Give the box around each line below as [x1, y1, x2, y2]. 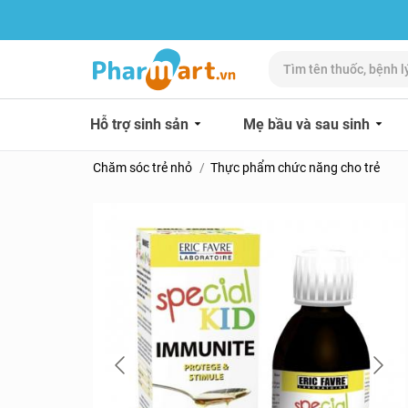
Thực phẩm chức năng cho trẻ [210, 160, 380, 175]
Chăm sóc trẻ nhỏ [93, 160, 192, 175]
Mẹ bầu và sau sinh [243, 116, 373, 133]
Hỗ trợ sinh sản [90, 116, 192, 133]
